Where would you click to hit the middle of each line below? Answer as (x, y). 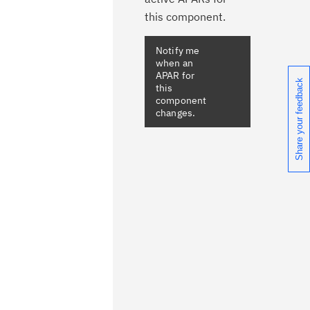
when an (175, 63)
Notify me (178, 51)
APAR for (175, 75)
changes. (176, 113)
